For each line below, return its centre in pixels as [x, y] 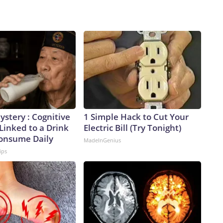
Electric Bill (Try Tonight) [132, 128]
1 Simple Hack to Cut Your [136, 117]
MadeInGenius [102, 140]
